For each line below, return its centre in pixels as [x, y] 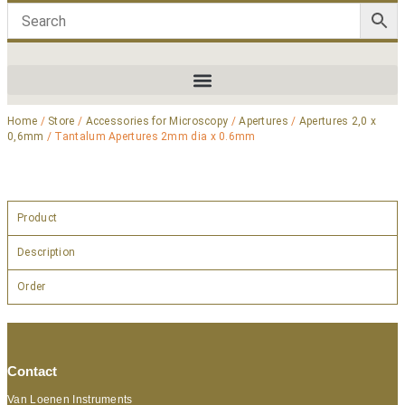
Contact [32, 371]
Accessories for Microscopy [157, 121]
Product [38, 218]
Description [47, 252]
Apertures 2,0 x [338, 121]
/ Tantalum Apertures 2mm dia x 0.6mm [150, 137]
